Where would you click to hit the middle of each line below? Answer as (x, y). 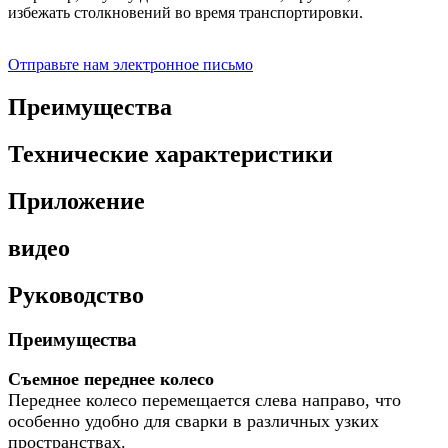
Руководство (76, 294)
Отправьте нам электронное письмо (130, 65)
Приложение (76, 200)
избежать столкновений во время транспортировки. (185, 13)
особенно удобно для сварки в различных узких (193, 421)
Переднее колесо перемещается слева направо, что (204, 400)
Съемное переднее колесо (111, 379)
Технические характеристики (170, 154)
